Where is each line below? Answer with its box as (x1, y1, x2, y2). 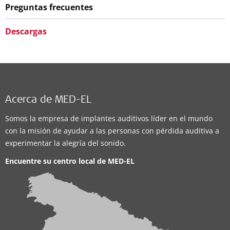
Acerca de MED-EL (5, 95, 91, 106)
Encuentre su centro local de (5, 156, 108, 166)
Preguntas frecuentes (5, 1, 93, 13)
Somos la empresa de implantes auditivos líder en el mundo (5, 113, 213, 123)
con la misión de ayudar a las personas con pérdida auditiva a (5, 125, 219, 136)
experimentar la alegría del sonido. (5, 138, 126, 148)
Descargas (5, 25, 47, 37)
